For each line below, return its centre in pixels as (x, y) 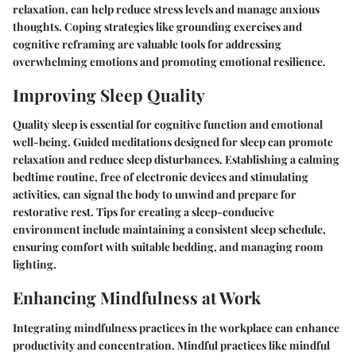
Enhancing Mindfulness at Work (137, 297)
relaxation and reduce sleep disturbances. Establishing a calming (176, 159)
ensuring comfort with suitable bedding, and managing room (168, 247)
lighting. (35, 264)
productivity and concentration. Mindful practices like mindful (171, 345)
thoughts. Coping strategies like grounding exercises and (157, 26)
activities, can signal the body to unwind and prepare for (155, 194)
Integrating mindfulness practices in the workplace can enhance (176, 327)
